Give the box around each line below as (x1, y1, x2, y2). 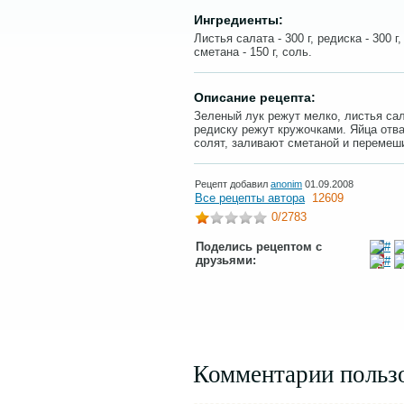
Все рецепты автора (195, 191, 305, 205)
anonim (271, 179, 302, 189)
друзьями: (196, 253, 256, 267)
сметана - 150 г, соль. (194, 45, 312, 59)
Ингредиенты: (194, 13, 283, 27)
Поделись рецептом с (196, 240, 322, 253)
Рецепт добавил (195, 179, 271, 189)
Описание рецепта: (194, 90, 316, 105)
